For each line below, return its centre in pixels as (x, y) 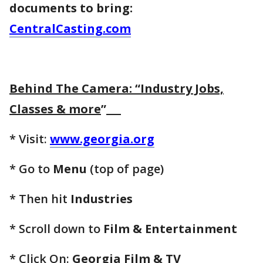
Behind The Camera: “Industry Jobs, (117, 89)
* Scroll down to (56, 229)
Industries (102, 199)
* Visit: (30, 139)
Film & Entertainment (170, 229)
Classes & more (55, 109)
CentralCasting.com (70, 29)
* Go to (31, 169)
